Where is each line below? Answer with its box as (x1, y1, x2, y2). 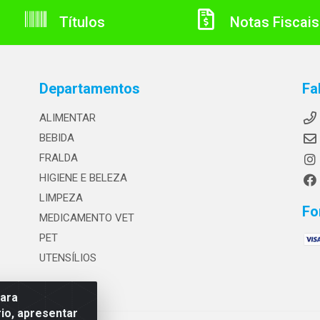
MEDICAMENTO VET (39, 211, 134, 224)
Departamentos (39, 80, 140, 97)
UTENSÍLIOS (39, 251, 96, 264)
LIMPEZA (39, 191, 83, 204)
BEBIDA (39, 131, 74, 144)
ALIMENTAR (39, 111, 96, 124)
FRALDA (39, 151, 78, 164)
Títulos (56, 14, 105, 31)
